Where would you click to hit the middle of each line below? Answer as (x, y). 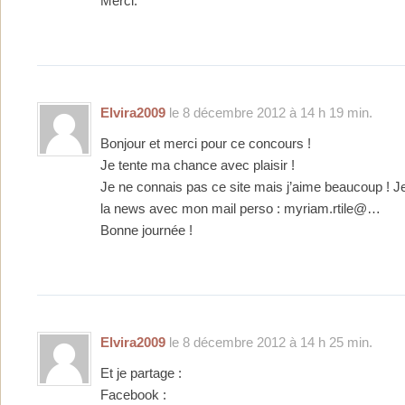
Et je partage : (141, 373)
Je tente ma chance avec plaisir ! (198, 165)
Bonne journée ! (146, 230)
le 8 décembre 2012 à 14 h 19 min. (269, 112)
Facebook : (133, 395)
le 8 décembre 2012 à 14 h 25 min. (269, 342)
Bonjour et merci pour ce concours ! (206, 143)
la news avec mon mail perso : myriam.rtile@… (240, 208)
